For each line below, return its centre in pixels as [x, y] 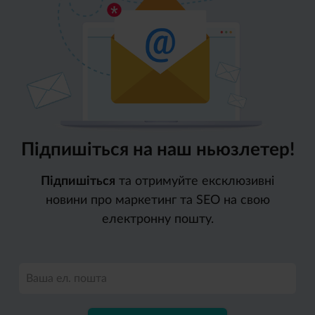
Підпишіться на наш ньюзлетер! [157, 150]
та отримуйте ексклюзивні [195, 182]
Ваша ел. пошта [66, 279]
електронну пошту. [157, 220]
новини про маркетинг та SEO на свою [157, 201]
